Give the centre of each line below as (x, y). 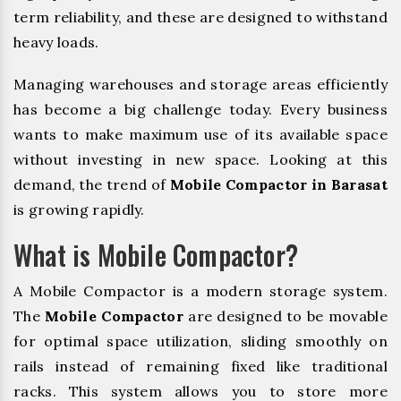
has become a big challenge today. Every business (200, 109)
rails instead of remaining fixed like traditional (200, 366)
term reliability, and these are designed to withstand (200, 17)
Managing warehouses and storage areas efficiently (200, 84)
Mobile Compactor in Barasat (278, 184)
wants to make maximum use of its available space (200, 134)
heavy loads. (56, 42)
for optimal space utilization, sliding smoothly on (200, 341)
